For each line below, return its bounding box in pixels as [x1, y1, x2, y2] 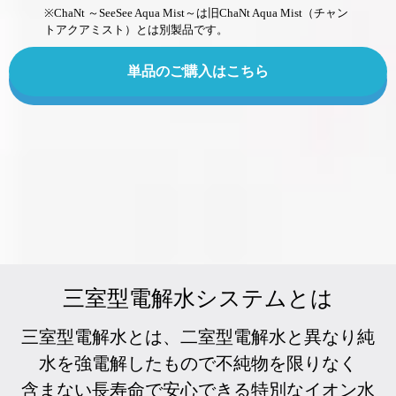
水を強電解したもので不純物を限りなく [39, 353, 357, 373]
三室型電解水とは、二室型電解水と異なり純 [21, 326, 375, 346]
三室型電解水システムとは [63, 286, 333, 310]
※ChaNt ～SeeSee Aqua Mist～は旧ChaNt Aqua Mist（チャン [44, 5, 348, 19]
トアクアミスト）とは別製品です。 [44, 22, 228, 36]
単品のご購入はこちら [127, 63, 269, 79]
